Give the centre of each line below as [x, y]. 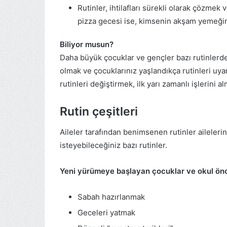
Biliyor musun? [87, 45]
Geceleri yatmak [106, 212]
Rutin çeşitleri [99, 112]
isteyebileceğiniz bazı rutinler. [113, 145]
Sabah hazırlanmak [111, 197]
